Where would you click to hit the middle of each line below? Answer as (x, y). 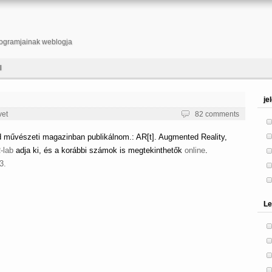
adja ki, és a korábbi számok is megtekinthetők (99, 150)
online (195, 150)
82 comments (217, 114)
